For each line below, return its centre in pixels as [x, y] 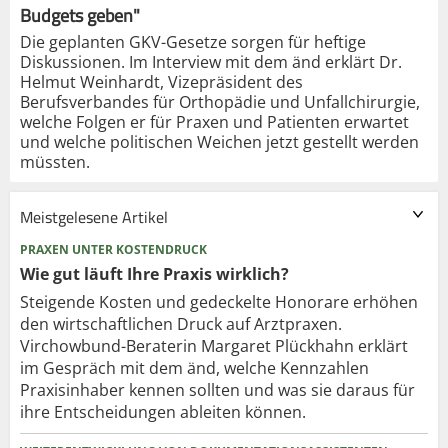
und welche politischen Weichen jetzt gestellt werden [219, 141]
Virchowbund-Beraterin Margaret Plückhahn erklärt [214, 345]
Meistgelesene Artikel [94, 216]
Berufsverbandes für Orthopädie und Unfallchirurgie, [220, 101]
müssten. [55, 161]
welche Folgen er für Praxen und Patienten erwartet [214, 121]
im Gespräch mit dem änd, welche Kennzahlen [194, 367]
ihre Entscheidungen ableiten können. [163, 411]
